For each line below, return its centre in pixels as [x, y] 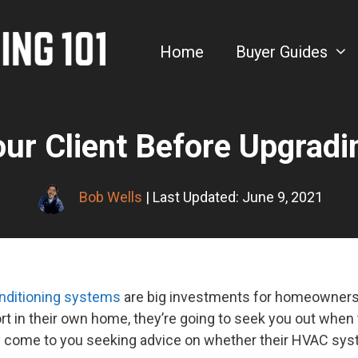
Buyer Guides [282, 52]
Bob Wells [110, 197]
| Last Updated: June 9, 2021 [232, 197]
